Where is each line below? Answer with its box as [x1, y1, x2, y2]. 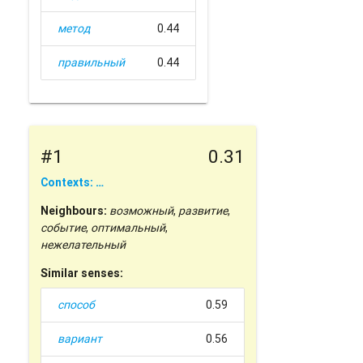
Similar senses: [41, 266, 124, 281]
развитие [178, 203, 228, 219]
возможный [109, 203, 174, 219]
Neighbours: [41, 203, 108, 219]
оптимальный [91, 220, 166, 236]
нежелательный [41, 237, 126, 253]
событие [41, 220, 87, 236]
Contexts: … [41, 175, 105, 190]
